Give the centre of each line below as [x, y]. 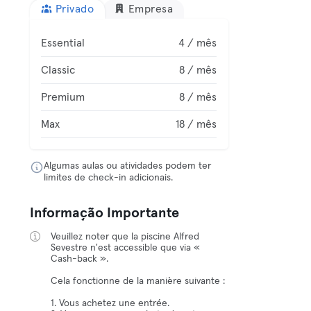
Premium [63, 97]
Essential [63, 43]
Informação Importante [105, 213]
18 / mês [196, 124]
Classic [58, 70]
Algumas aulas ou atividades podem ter [128, 166]
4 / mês [198, 43]
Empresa [151, 9]
